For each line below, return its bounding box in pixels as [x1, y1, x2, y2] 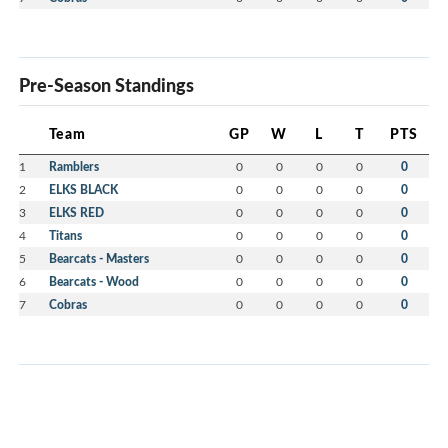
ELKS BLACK [49, 180, 118, 198]
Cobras [49, 295, 87, 313]
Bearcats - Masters [49, 249, 149, 267]
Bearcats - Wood [49, 272, 139, 290]
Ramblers [49, 157, 99, 175]
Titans [49, 226, 82, 244]
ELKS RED [49, 203, 104, 221]
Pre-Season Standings [19, 71, 194, 98]
